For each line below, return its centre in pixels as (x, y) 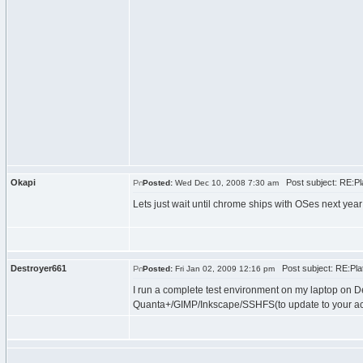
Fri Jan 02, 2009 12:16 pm (224, 269)
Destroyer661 (38, 268)
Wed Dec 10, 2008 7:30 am (226, 183)
